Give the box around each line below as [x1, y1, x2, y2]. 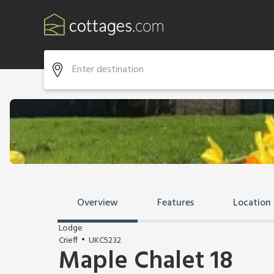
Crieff [59, 234, 78, 248]
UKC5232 [89, 234, 121, 248]
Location [233, 195, 271, 211]
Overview [77, 195, 118, 211]
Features [157, 195, 194, 211]
